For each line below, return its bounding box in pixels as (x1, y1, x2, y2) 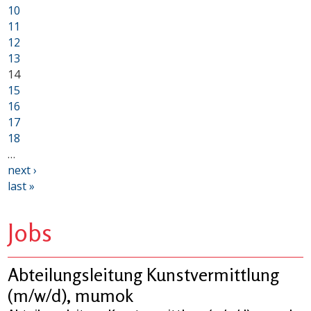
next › (8, 162, 37, 178)
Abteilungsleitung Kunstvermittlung (8, 264, 280, 286)
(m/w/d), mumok (8, 285, 134, 307)
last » (8, 178, 35, 194)
